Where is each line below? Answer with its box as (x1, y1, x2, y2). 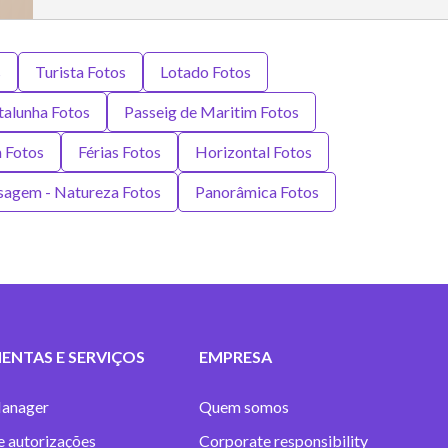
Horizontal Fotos (195, 142, 312, 161)
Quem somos (198, 397, 289, 416)
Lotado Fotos (159, 62, 251, 81)
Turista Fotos (34, 62, 126, 81)
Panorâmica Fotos (194, 182, 319, 201)
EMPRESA (198, 347, 272, 366)
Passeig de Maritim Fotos (123, 102, 299, 121)
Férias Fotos (78, 142, 161, 161)
